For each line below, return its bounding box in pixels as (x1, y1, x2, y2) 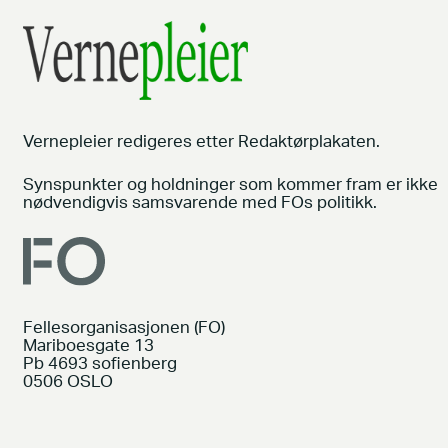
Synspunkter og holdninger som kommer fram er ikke (22, 176, 438, 193)
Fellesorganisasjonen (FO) (22, 320, 225, 337)
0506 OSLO (22, 374, 113, 391)
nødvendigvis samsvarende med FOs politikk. (22, 194, 377, 211)
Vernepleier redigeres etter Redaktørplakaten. (22, 133, 380, 150)
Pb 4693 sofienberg (22, 356, 177, 373)
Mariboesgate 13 (22, 338, 154, 355)
